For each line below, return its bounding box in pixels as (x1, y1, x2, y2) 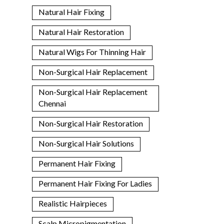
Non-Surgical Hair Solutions (38, 138, 134, 148)
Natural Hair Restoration (38, 26, 124, 36)
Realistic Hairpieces (38, 198, 107, 208)
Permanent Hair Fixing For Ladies (38, 178, 152, 188)
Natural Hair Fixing (38, 6, 104, 16)
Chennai (38, 98, 66, 108)
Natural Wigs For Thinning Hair (38, 46, 146, 56)
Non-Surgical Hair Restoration (38, 118, 143, 128)
